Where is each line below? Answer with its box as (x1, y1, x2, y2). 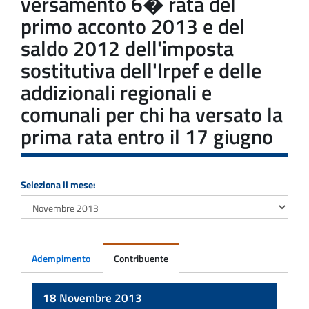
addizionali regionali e (21, 77, 212, 108)
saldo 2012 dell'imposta (21, 32, 234, 63)
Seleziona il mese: (21, 177, 96, 192)
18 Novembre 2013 (43, 288, 142, 307)
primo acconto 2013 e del (21, 10, 245, 41)
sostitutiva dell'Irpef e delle (21, 54, 261, 86)
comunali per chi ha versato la (21, 99, 283, 130)
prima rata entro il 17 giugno (21, 121, 273, 152)
